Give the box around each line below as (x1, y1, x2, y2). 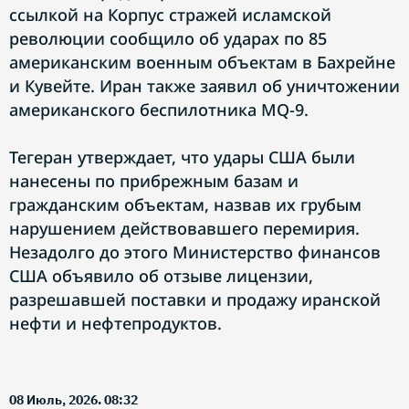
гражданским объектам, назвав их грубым (9, 194, 362, 215)
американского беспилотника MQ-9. (9, 99, 309, 121)
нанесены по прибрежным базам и (9, 170, 299, 192)
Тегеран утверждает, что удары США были (9, 146, 355, 168)
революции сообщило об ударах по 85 (9, 27, 327, 49)
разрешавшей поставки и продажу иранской (9, 288, 381, 310)
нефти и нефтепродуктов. (9, 312, 222, 334)
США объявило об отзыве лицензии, (9, 265, 313, 287)
